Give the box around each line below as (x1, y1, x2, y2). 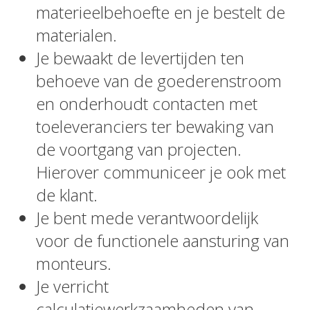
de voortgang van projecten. (35, 138, 241, 161)
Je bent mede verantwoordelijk (35, 206, 258, 229)
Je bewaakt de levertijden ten (35, 46, 244, 69)
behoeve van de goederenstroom (35, 69, 282, 92)
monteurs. (35, 252, 111, 275)
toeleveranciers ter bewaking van (35, 115, 274, 138)
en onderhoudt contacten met (35, 92, 257, 115)
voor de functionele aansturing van (35, 229, 289, 252)
